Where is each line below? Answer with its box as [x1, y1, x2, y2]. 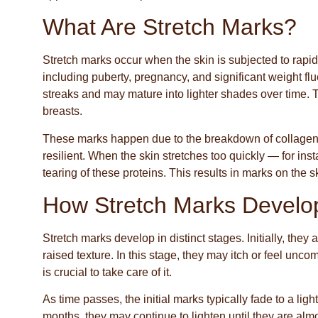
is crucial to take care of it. [43, 265, 172, 278]
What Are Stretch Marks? [43, 14, 297, 40]
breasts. [43, 105, 82, 118]
